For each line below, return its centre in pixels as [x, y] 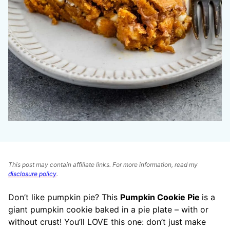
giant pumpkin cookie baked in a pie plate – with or [108, 209]
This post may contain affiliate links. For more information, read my [103, 165]
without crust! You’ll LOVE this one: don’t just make [107, 222]
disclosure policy [32, 174]
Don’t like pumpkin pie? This [64, 197]
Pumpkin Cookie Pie [161, 197]
